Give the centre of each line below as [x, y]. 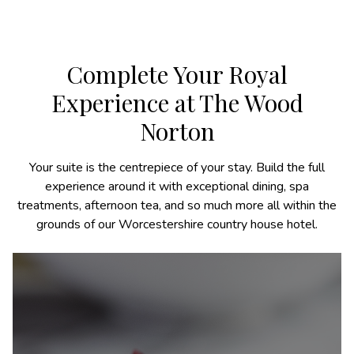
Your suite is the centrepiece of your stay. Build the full [177, 167]
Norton [177, 131]
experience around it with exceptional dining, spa [177, 186]
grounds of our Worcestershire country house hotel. [177, 224]
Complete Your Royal [177, 74]
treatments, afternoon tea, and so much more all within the [177, 205]
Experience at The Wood [177, 102]
